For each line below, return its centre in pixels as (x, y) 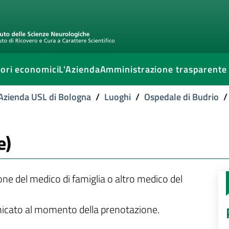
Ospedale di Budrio (181, 97)
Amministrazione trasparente (163, 69)
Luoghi (118, 97)
